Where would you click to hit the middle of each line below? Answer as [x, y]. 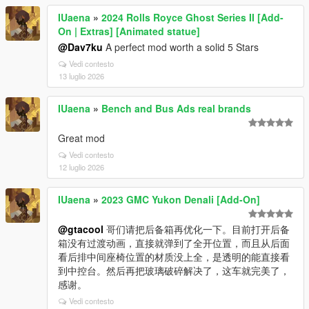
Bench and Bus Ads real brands [176, 108]
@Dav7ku [80, 47]
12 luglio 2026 [81, 167]
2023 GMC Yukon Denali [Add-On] [181, 199]
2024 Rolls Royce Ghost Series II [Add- [192, 17]
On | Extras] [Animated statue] [129, 31]
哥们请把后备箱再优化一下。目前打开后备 [197, 229]
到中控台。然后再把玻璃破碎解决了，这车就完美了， [174, 270]
